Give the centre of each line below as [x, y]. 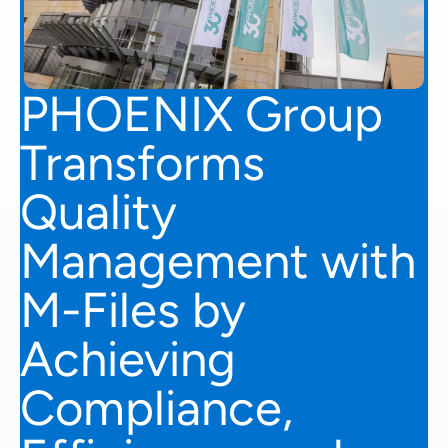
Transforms [142, 162]
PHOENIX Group [201, 113]
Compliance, [156, 407]
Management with [218, 260]
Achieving [128, 358]
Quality [98, 211]
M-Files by [133, 309]
